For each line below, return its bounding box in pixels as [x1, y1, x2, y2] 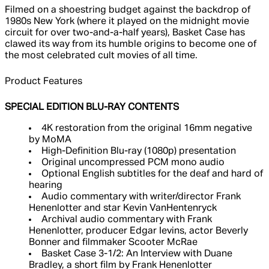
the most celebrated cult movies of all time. [5, 51, 198, 61]
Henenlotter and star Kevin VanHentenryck [29, 204, 217, 214]
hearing [29, 181, 62, 191]
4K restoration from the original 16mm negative [41, 124, 252, 134]
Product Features [5, 77, 82, 87]
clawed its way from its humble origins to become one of [5, 40, 256, 50]
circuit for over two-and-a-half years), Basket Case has [5, 28, 245, 38]
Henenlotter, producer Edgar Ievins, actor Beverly [29, 226, 248, 237]
